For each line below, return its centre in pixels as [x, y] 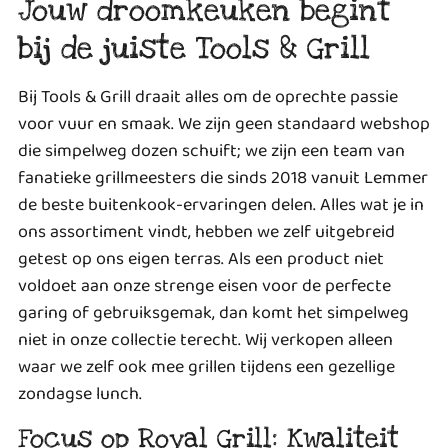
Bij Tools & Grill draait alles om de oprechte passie [208, 96]
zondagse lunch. [80, 393]
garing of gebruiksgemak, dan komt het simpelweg [213, 312]
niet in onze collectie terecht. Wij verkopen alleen [205, 339]
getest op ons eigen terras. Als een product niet [201, 258]
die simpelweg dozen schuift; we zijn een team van [211, 150]
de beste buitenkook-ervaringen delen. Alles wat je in [221, 204]
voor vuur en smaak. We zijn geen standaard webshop [224, 123]
